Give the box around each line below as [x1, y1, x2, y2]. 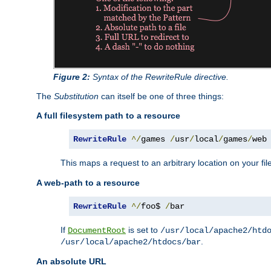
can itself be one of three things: [99, 91, 224, 101]
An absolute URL [36, 256, 106, 266]
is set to [126, 224, 160, 235]
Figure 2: [53, 71, 90, 82]
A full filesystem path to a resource [36, 110, 180, 120]
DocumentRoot [68, 225, 126, 235]
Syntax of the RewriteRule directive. [90, 71, 229, 82]
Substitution [54, 91, 99, 101]
